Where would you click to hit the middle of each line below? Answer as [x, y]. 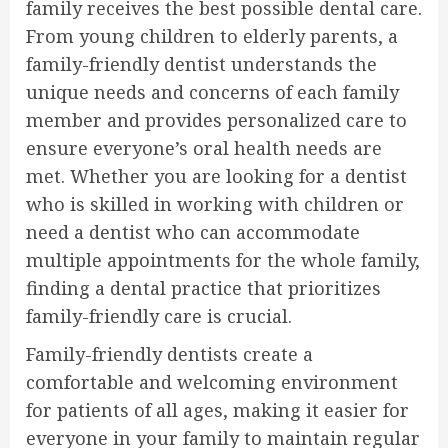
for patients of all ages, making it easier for [217, 410]
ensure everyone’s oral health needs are [204, 148]
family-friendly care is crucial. [159, 316]
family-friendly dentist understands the [201, 64]
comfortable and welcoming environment [212, 382]
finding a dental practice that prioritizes [203, 288]
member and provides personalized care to [216, 120]
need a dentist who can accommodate [193, 232]
